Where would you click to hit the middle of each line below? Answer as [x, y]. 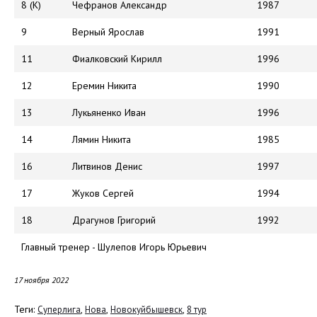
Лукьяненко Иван [109, 113]
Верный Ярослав [108, 32]
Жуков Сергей [103, 194]
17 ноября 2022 [41, 280]
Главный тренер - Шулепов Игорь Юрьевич [114, 247]
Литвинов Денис [107, 167]
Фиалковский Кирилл [117, 59]
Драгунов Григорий [114, 220]
